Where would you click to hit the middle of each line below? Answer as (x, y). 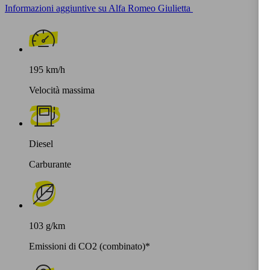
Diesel (41, 143)
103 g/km (47, 225)
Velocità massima (62, 90)
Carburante (50, 164)
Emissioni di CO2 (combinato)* (89, 246)
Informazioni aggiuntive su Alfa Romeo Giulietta (98, 8)
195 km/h (47, 69)
